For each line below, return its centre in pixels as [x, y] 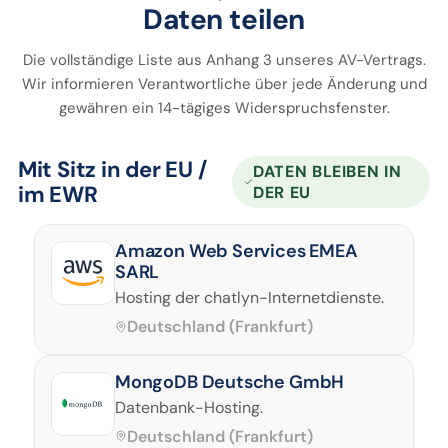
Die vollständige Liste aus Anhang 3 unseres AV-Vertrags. [224, 60]
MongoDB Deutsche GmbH [230, 381]
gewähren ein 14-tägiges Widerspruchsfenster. [224, 108]
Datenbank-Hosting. [189, 407]
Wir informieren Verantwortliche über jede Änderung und [224, 84]
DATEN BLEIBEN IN [327, 171]
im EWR [57, 194]
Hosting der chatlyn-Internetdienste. [249, 297]
